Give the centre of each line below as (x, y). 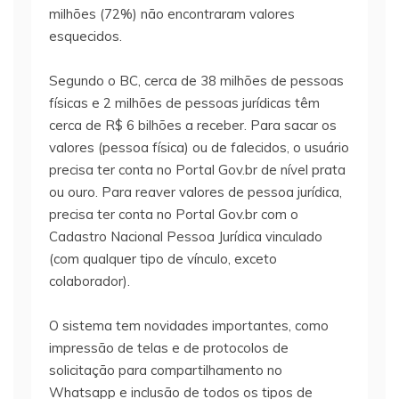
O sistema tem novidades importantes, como (189, 326)
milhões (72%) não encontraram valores (172, 14)
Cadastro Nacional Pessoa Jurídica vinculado (186, 237)
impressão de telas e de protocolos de (169, 348)
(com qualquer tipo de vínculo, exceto (163, 259)
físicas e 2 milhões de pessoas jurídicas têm (184, 103)
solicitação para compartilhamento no (166, 370)
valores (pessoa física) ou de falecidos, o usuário (199, 148)
